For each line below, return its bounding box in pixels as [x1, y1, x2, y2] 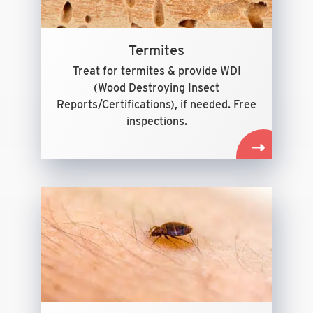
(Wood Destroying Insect [94, 81, 219, 94]
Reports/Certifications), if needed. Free [57, 98, 256, 111]
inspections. [126, 115, 187, 128]
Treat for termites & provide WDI [72, 64, 241, 78]
